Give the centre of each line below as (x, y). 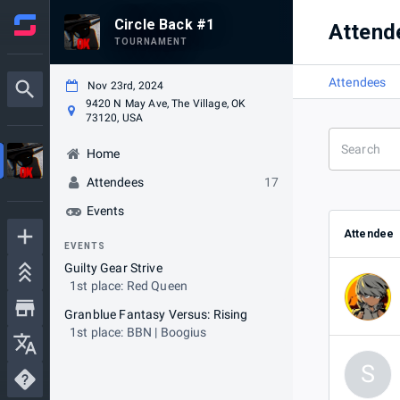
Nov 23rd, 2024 (126, 86)
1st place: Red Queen (129, 286)
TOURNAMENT (151, 42)
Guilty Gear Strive (113, 268)
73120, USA (114, 118)
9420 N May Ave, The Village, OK (166, 104)
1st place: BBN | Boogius (138, 332)
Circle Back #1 (165, 25)
